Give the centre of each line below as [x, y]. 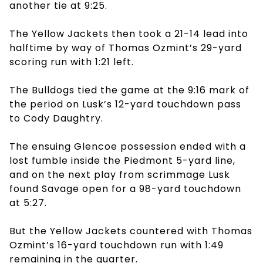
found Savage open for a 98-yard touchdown [125, 188]
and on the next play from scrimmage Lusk [120, 174]
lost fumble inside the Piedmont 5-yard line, [122, 160]
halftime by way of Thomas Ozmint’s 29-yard [126, 48]
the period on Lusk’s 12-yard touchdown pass [125, 104]
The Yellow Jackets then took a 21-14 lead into [129, 33]
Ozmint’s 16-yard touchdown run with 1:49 [117, 245]
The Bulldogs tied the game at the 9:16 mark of [129, 90]
